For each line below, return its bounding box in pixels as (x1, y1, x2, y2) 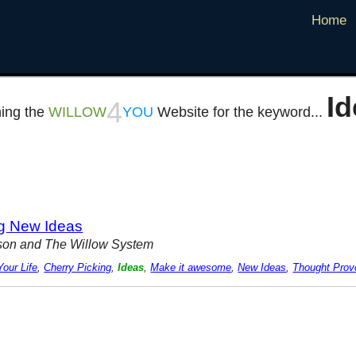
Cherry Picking (44, 262, 112, 274)
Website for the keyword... (153, 104, 327, 121)
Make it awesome (150, 262, 232, 274)
